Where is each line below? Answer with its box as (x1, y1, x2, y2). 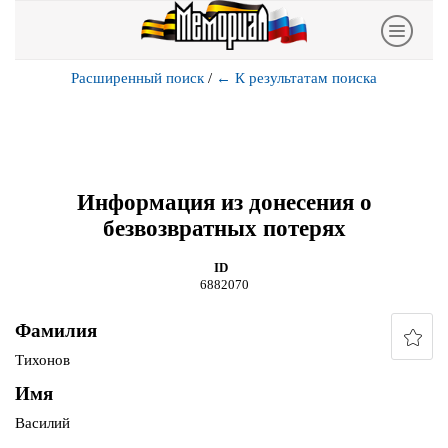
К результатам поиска (235, 70, 377, 86)
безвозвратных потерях (102, 215, 346, 241)
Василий (15, 415, 70, 432)
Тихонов (15, 352, 70, 369)
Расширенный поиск (71, 70, 204, 86)
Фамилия (15, 320, 97, 342)
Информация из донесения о (76, 189, 372, 215)
